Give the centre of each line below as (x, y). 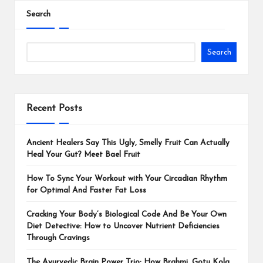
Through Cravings (58, 238)
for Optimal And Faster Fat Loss (86, 191)
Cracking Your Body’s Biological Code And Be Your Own (127, 215)
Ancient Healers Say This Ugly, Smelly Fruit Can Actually (128, 143)
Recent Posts (54, 108)
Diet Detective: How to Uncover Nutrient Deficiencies (123, 227)
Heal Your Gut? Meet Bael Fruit (83, 155)
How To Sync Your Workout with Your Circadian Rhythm (127, 179)
